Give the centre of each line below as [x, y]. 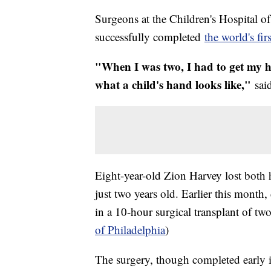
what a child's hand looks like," [173, 85]
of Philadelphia [130, 230]
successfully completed [150, 37]
